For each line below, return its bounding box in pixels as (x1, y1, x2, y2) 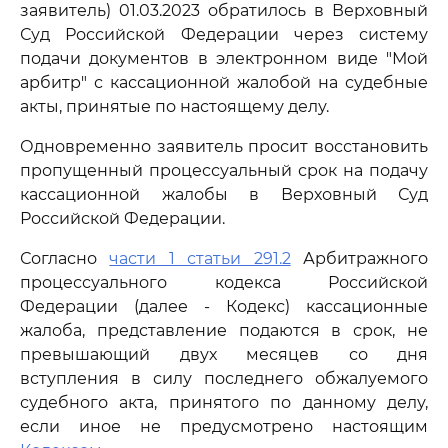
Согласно (20, 249, 110, 268)
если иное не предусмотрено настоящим (20, 417, 428, 436)
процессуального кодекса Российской (20, 273, 428, 292)
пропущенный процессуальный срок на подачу (20, 161, 428, 180)
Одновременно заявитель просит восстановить (20, 137, 428, 156)
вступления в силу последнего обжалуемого (20, 369, 428, 388)
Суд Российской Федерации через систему (20, 25, 428, 44)
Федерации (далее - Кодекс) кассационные (20, 297, 428, 316)
